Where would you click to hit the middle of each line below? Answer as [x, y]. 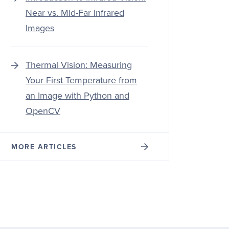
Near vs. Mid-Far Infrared [75, 13]
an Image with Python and [77, 96]
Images [40, 28]
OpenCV [43, 111]
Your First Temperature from [81, 80]
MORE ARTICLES [44, 147]
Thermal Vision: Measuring [79, 65]
